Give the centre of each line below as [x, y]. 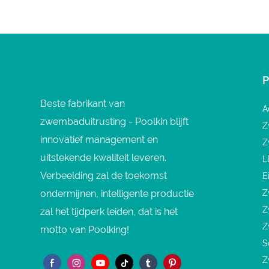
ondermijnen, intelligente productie [117, 193]
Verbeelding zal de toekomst [104, 175]
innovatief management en [99, 139]
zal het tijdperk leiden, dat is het [109, 211]
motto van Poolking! [85, 229]
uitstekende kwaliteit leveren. [104, 157]
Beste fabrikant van [83, 103]
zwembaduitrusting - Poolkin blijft [115, 121]
